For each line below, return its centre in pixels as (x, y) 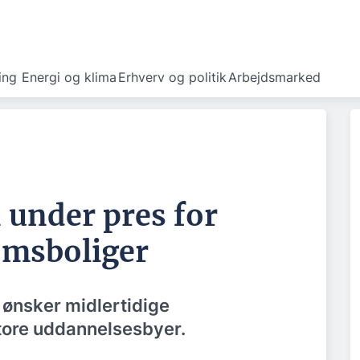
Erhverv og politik (172, 77)
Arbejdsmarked (274, 77)
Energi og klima (69, 77)
